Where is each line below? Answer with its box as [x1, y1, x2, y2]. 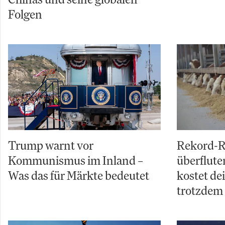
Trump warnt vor [8, 138, 93, 153]
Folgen [8, 7, 42, 22]
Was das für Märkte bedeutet [8, 168, 149, 183]
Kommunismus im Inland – [8, 153, 143, 168]
